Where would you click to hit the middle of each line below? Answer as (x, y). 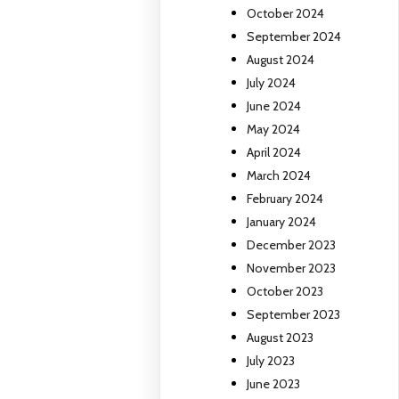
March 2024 (279, 176)
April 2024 (274, 153)
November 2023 (292, 269)
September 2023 (294, 315)
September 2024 (294, 37)
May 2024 (274, 130)
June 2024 (274, 106)
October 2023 (285, 292)
